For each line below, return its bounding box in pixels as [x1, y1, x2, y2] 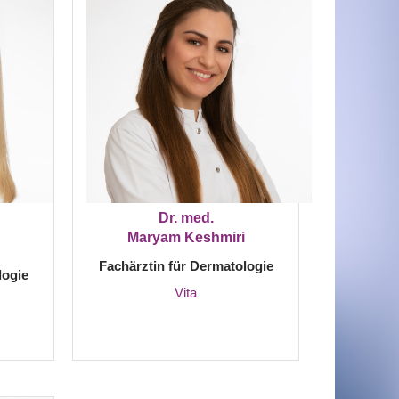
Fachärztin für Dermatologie [98, 258, 273, 273]
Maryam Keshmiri [126, 230, 245, 245]
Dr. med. [158, 210, 214, 225]
